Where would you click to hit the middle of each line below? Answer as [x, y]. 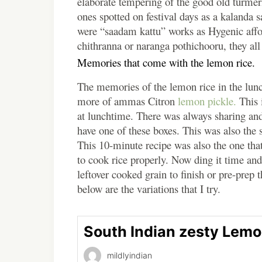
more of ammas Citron [127, 101]
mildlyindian [130, 256]
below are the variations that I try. [151, 188]
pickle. [220, 101]
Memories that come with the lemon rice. [166, 62]
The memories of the [123, 86]
